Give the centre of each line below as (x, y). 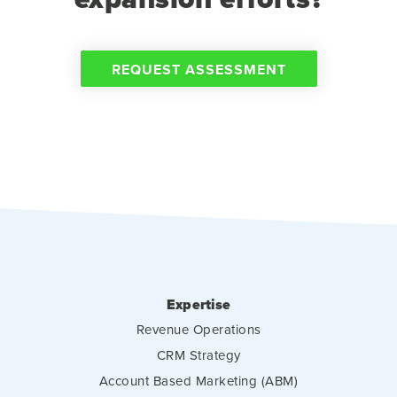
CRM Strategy (198, 354)
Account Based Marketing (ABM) (198, 380)
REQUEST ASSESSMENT (198, 69)
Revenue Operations (198, 329)
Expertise (198, 304)
